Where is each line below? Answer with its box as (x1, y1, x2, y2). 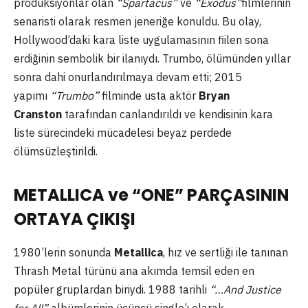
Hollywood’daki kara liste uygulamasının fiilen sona (14, 32, 269, 47)
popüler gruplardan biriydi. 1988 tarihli (14, 283, 210, 297)
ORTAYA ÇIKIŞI (14, 208, 135, 231)
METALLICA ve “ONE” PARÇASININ (14, 184, 289, 207)
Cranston (14, 107, 62, 121)
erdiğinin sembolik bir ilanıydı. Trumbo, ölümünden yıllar (14, 51, 291, 65)
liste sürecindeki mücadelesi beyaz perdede (14, 125, 232, 140)
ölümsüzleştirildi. (14, 144, 98, 158)
